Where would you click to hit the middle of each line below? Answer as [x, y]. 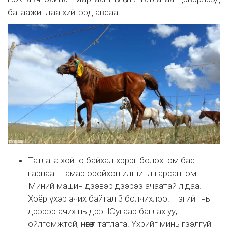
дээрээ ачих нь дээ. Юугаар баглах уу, [103, 211]
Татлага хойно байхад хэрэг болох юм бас [111, 160]
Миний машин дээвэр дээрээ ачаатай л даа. [115, 186]
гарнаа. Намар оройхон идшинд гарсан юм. [113, 173]
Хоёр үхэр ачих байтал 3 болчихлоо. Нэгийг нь [119, 198]
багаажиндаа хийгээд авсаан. [66, 12]
